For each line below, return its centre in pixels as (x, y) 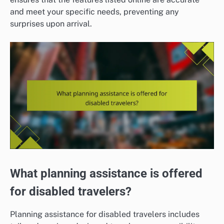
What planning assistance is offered (106, 173)
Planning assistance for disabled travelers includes (105, 214)
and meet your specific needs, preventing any (94, 11)
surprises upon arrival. (51, 23)
